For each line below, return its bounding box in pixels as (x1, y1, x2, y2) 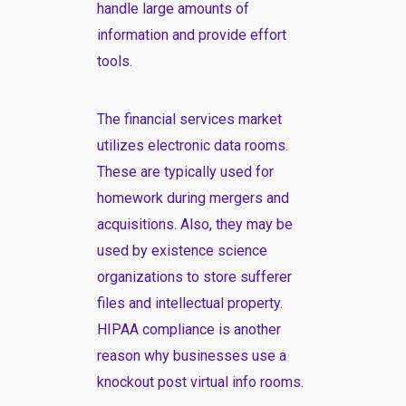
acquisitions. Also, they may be (96, 216, 293, 233)
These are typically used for (96, 163, 274, 180)
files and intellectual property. (96, 295, 283, 312)
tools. (96, 53, 132, 70)
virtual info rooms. (186, 373, 304, 391)
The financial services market (96, 111, 282, 128)
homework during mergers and (96, 189, 289, 207)
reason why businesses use (96, 347, 279, 364)
